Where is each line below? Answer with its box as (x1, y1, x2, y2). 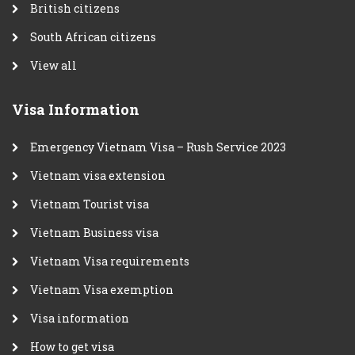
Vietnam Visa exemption (30, 281, 174, 297)
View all (30, 57, 77, 73)
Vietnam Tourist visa (30, 196, 149, 212)
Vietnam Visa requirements (30, 253, 189, 269)
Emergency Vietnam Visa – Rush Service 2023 (30, 139, 286, 155)
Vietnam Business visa (30, 224, 158, 240)
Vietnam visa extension (30, 167, 166, 183)
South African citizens (30, 29, 156, 44)
